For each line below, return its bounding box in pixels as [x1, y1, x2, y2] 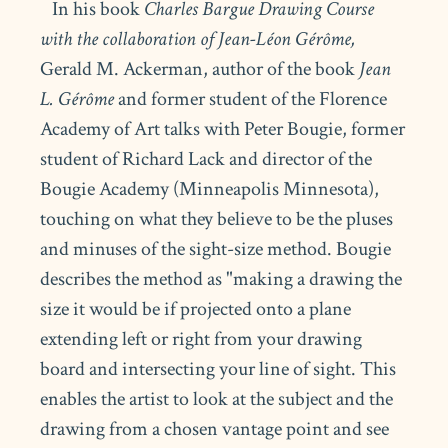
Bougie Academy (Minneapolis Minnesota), [40, 175, 380, 202]
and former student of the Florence [114, 85, 388, 112]
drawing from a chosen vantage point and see [40, 415, 390, 442]
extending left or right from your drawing [40, 325, 363, 352]
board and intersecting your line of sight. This [40, 355, 397, 382]
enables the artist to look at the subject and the [40, 385, 394, 412]
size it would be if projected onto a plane [40, 295, 352, 322]
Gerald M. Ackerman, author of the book [40, 55, 360, 82]
